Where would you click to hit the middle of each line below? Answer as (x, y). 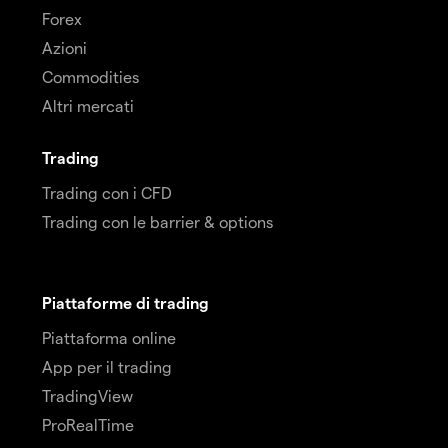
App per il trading (107, 366)
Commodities (90, 76)
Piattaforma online (109, 337)
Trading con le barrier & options (157, 221)
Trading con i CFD (107, 192)
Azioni (64, 47)
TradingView (87, 395)
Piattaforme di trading (125, 302)
